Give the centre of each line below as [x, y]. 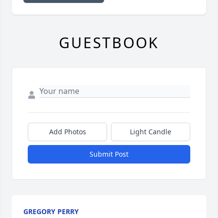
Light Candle [151, 131]
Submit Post [109, 154]
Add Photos [67, 131]
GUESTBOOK [109, 42]
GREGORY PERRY [51, 211]
